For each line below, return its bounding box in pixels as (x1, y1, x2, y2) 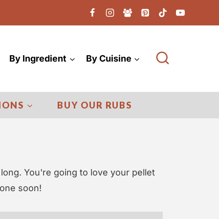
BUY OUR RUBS (57, 99, 132, 110)
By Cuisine (86, 53, 131, 64)
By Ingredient (9, 53, 67, 64)
